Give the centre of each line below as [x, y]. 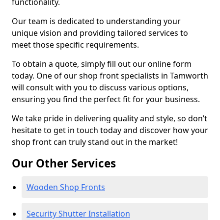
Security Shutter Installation [78, 214]
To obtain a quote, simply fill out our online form [102, 64]
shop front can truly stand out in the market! [95, 142]
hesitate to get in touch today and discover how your [110, 130]
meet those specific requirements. [75, 45]
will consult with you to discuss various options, [100, 87]
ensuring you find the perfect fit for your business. [106, 99]
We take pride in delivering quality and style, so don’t [110, 118]
